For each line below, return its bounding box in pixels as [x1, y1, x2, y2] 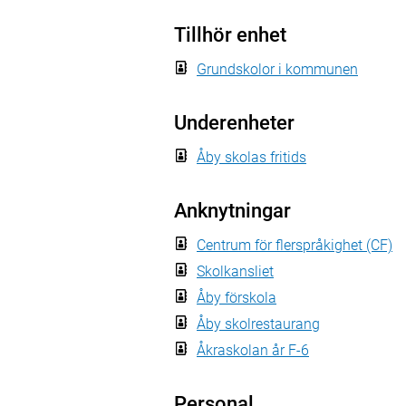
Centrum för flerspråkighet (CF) [197, 237, 392, 254]
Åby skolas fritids [197, 149, 306, 166]
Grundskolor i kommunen [197, 61, 358, 78]
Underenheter [174, 111, 295, 134]
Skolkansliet [197, 263, 274, 280]
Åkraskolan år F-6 [197, 342, 309, 359]
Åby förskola [197, 289, 276, 306]
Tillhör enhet [174, 24, 286, 46]
